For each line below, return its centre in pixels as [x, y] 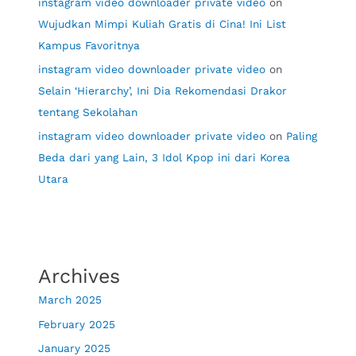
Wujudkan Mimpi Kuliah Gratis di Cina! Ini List [163, 23]
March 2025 [70, 300]
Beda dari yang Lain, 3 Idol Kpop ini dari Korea [164, 158]
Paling [302, 136]
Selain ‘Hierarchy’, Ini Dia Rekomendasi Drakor [163, 91]
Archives [79, 277]
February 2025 [77, 324]
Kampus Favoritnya [89, 45]
